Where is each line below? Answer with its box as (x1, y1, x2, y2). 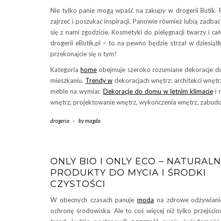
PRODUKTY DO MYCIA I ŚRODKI (50, 167, 206, 178)
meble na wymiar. (50, 87, 103, 95)
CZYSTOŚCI (50, 178, 106, 189)
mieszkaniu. (50, 76, 85, 84)
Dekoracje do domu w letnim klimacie (103, 87, 213, 95)
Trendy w (85, 76, 112, 84)
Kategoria (50, 65, 81, 74)
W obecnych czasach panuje (50, 195, 137, 204)
